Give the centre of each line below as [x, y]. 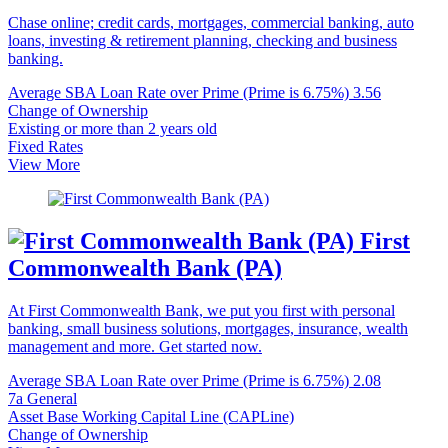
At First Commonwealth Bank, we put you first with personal [201, 310]
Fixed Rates [45, 146]
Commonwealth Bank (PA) [145, 267]
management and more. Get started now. [135, 346]
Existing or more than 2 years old [112, 128]
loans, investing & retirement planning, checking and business [202, 40]
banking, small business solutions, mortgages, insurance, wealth [208, 328]
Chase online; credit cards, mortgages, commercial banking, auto [211, 22]
